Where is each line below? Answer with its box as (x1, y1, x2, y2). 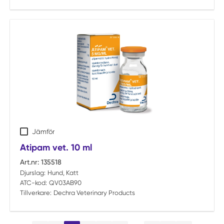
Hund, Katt (47, 169, 78, 176)
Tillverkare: (20, 189, 51, 196)
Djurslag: (20, 169, 45, 176)
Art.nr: (20, 158, 39, 166)
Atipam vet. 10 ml (20, 142, 92, 153)
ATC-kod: (20, 179, 47, 186)
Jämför (32, 127, 54, 135)
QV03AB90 (48, 179, 81, 186)
